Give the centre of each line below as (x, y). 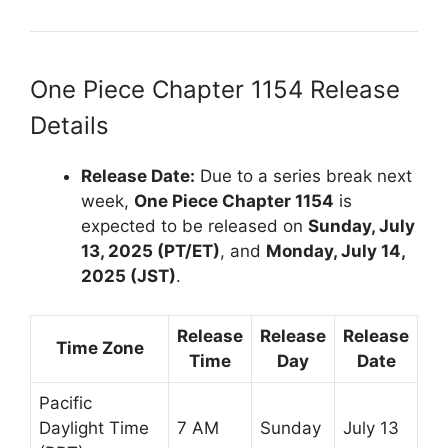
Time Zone (99, 347)
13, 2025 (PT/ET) (150, 251)
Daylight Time (94, 427)
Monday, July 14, (335, 251)
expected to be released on (194, 226)
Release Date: (138, 176)
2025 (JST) (128, 276)
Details (69, 126)
